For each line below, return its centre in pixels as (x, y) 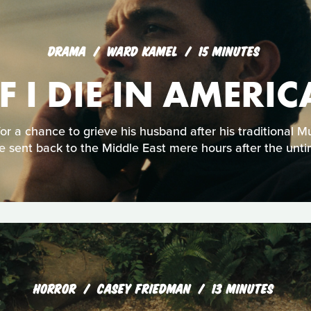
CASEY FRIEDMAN (146, 287)
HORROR (55, 287)
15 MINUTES (229, 50)
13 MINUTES (243, 287)
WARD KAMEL (144, 50)
